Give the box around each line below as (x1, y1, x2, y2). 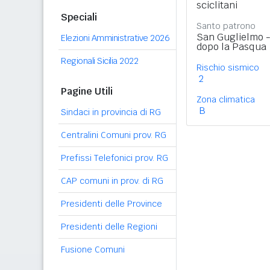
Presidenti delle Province (61, 198, 162, 209)
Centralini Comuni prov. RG (61, 130, 166, 140)
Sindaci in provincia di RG (61, 107, 161, 118)
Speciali (61, 11, 97, 24)
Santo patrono (196, 20, 256, 31)
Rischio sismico (196, 62, 259, 73)
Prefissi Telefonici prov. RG (61, 152, 168, 163)
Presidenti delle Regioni (61, 221, 157, 232)
